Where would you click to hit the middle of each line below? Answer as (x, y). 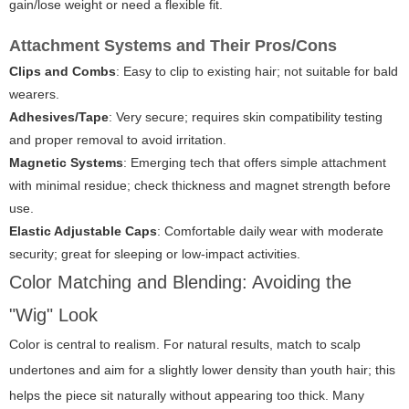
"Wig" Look (53, 315)
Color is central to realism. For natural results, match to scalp (185, 345)
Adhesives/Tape (59, 117)
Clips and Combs (63, 72)
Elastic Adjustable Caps (83, 231)
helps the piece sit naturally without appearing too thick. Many (187, 396)
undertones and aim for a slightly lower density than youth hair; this (202, 370)
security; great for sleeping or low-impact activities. (155, 254)
